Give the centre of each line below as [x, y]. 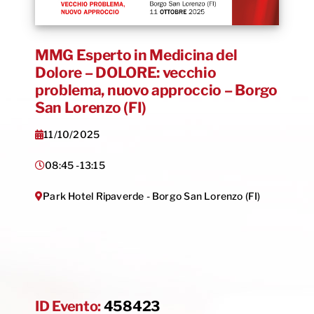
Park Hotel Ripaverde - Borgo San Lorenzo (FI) [152, 196]
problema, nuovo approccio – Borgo [156, 90]
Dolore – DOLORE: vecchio [126, 73]
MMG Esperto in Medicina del [136, 55]
